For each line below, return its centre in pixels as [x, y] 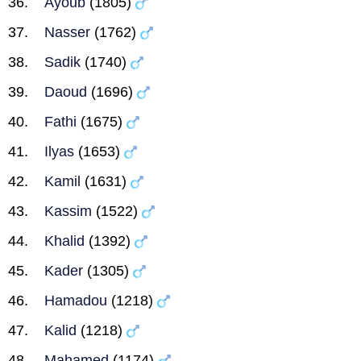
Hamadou [76, 301]
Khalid [64, 241]
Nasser [67, 32]
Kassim [68, 211]
